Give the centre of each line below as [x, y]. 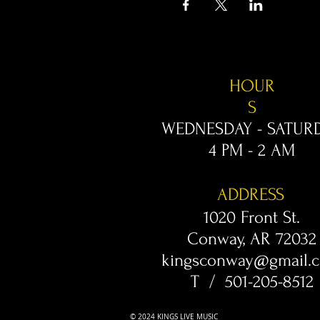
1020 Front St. [252, 217]
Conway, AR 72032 [252, 239]
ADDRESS [251, 195]
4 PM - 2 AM [251, 150]
